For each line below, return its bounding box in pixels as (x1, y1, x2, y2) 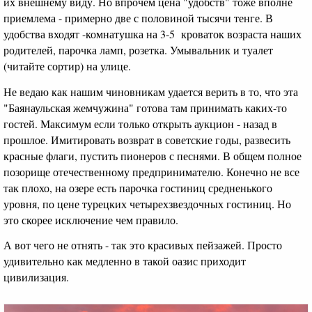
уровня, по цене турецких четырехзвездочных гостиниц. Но (3, 196, 291, 211)
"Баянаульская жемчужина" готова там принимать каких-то (3, 100, 287, 115)
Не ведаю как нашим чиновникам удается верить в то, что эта (3, 84, 298, 99)
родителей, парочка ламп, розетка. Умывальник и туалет (3, 42, 273, 58)
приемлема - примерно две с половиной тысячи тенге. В (3, 10, 273, 26)
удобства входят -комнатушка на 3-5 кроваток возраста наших (3, 26, 302, 42)
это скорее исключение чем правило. (3, 212, 178, 227)
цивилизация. (3, 270, 72, 285)
